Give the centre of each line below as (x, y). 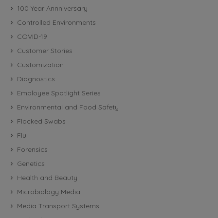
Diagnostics (36, 79)
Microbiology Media (49, 191)
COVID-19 (32, 36)
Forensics (32, 149)
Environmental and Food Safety (68, 107)
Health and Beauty (47, 177)
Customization (40, 64)
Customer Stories (45, 50)
